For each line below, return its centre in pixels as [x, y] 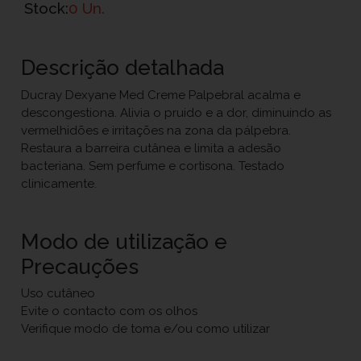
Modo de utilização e [124, 241]
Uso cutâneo [58, 293]
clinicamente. [59, 183]
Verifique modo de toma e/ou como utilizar [146, 329]
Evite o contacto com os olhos [110, 311]
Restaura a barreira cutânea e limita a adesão [151, 148]
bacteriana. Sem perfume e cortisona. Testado [153, 166]
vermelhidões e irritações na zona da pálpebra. [156, 130]
